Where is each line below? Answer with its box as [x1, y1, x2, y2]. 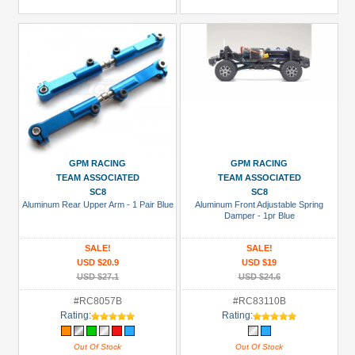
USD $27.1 [76, 272, 119, 281]
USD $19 [242, 258, 277, 267]
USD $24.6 [238, 272, 281, 281]
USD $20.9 [76, 258, 119, 267]
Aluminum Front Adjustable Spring [195, 200, 323, 209]
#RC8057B [73, 296, 122, 307]
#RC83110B [232, 296, 286, 307]
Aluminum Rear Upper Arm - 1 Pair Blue [21, 200, 174, 209]
